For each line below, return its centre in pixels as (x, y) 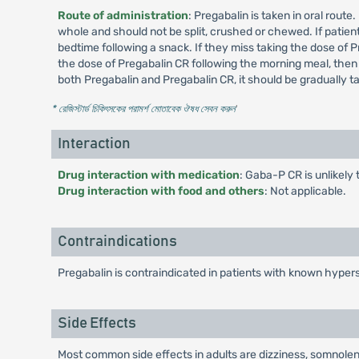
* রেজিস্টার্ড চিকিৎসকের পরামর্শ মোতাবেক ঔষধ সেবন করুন (143, 109)
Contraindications (117, 242)
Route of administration (123, 16)
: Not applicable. (305, 191)
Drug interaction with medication (148, 175)
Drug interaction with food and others (161, 191)
